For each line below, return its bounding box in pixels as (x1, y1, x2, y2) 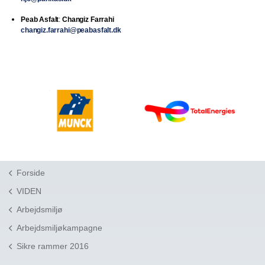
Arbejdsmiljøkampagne (17, 222, 102, 232)
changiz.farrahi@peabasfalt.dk (21, 25, 121, 34)
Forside (17, 167, 45, 177)
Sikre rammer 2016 (17, 241, 89, 251)
